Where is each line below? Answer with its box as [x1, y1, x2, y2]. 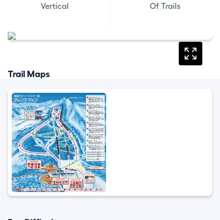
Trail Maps [8, 70, 50, 79]
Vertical [41, 2, 69, 10]
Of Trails [150, 2, 181, 10]
